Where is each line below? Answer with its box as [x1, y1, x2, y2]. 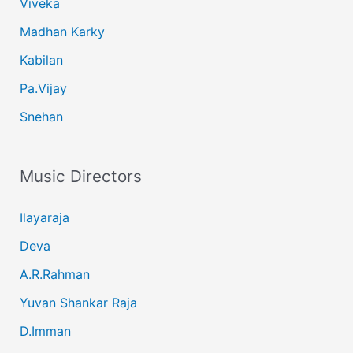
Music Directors [19, 165, 142, 186]
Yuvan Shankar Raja [19, 294, 137, 310]
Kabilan [19, 52, 63, 69]
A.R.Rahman [19, 266, 90, 282]
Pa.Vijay [19, 80, 67, 97]
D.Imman [19, 322, 71, 339]
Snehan [19, 109, 63, 125]
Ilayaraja [19, 209, 69, 225]
